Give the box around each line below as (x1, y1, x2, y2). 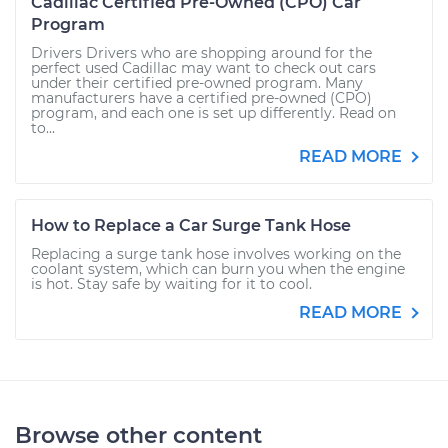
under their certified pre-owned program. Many (31, 74, 363, 92)
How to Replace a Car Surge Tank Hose (31, 216, 351, 235)
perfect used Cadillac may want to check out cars (31, 59, 376, 77)
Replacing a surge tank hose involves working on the (31, 245, 401, 263)
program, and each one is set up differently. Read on (31, 104, 396, 122)
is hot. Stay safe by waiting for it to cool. (31, 275, 312, 293)
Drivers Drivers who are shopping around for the (31, 44, 372, 62)
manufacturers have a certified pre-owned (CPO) (31, 89, 372, 107)
